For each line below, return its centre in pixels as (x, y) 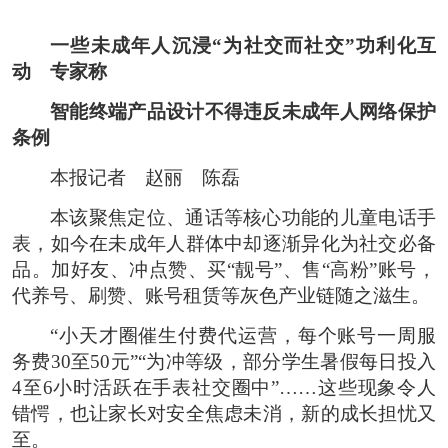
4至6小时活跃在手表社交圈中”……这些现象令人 (224, 387)
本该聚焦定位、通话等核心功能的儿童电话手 (243, 217)
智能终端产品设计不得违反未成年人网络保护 (243, 111)
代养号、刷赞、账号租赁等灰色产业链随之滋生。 (221, 295)
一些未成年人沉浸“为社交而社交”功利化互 (243, 45)
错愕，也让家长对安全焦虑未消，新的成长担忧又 (224, 413)
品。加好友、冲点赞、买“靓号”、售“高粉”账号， (224, 269)
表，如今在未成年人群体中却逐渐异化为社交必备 (224, 243)
